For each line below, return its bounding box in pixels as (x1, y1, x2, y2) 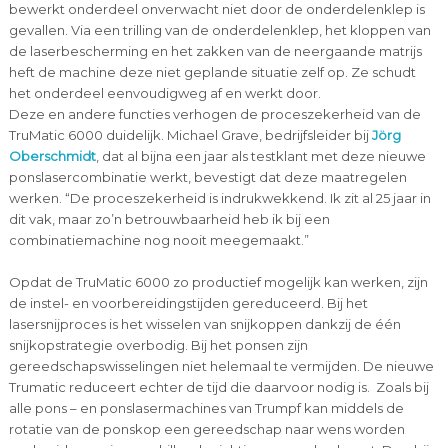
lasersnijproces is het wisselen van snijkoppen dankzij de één (8, 316, 401, 333)
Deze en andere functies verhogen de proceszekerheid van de (8, 106, 421, 123)
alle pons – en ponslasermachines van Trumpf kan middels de (8, 400, 404, 417)
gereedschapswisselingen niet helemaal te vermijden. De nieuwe (8, 358, 434, 375)
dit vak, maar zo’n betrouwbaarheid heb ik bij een (8, 211, 330, 228)
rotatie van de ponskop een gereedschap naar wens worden (8, 421, 405, 438)
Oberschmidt (8, 148, 96, 165)
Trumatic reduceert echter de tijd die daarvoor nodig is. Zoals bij (8, 379, 429, 396)
